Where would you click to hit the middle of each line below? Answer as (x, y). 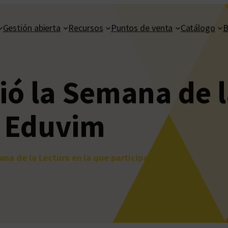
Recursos (86, 27)
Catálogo (198, 27)
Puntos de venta (142, 27)
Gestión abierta (32, 27)
